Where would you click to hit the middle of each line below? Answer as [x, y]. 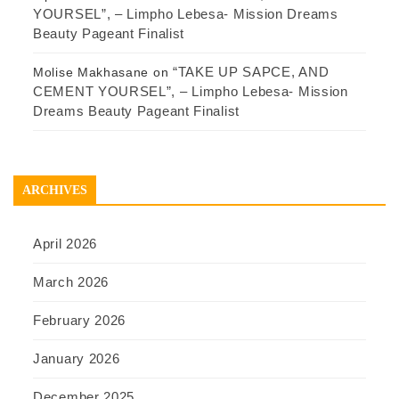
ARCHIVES [55, 190]
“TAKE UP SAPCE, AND [251, 71]
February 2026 [80, 320]
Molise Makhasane [91, 72]
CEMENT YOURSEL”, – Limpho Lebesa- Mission [191, 91]
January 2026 [77, 358]
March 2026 [71, 281]
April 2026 [65, 243]
